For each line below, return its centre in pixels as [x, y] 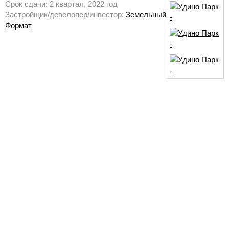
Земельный [146, 15]
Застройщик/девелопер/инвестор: [65, 15]
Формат [18, 26]
